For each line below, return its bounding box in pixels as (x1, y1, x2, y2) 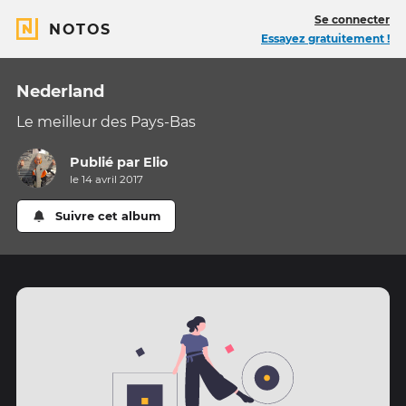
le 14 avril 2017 (70, 173, 144, 187)
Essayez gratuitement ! (261, 32, 390, 45)
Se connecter (314, 13, 390, 26)
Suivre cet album (55, 209, 161, 224)
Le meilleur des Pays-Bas (16, 113, 196, 130)
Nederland (16, 82, 104, 101)
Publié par (70, 154, 144, 171)
